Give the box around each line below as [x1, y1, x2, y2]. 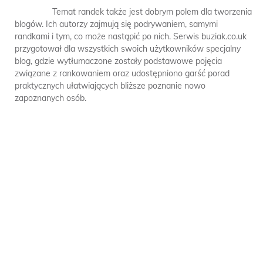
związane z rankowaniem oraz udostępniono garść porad [15, 68, 230, 79]
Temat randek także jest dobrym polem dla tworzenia [15, 6, 252, 17]
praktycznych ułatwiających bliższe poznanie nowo [15, 80, 205, 91]
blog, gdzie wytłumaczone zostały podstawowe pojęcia [15, 56, 222, 66]
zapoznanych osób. [15, 93, 86, 103]
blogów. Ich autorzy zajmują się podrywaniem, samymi [15, 19, 218, 29]
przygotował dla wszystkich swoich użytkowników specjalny [15, 43, 241, 54]
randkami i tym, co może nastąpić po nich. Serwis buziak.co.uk [15, 31, 247, 42]
